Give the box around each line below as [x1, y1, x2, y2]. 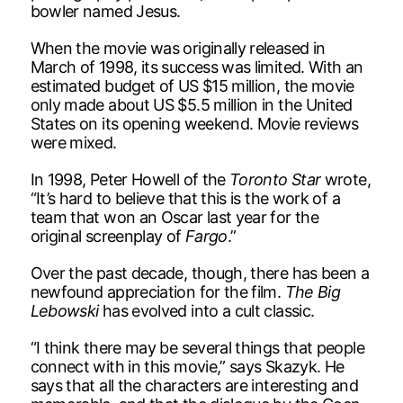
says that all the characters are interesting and [30, 375, 358, 395]
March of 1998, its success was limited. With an [30, 57, 363, 76]
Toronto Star [229, 169, 321, 189]
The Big [284, 282, 341, 301]
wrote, [320, 169, 371, 189]
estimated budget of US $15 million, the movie [30, 76, 354, 95]
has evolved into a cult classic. [98, 300, 315, 320]
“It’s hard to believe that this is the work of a [30, 188, 340, 208]
